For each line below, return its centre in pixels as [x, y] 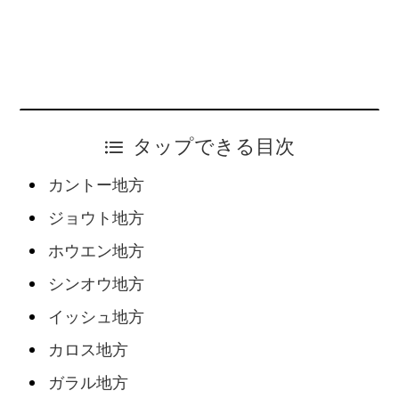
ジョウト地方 [96, 219]
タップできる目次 [214, 147]
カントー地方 [96, 186]
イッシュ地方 [96, 318]
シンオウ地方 [96, 285]
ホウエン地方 [96, 252]
